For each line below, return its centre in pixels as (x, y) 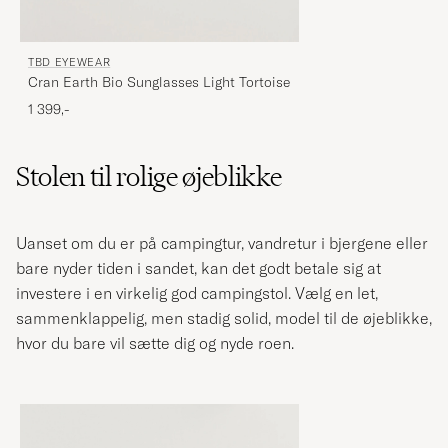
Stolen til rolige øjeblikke (149, 177)
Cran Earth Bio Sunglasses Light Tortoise (159, 82)
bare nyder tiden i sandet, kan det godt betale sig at (198, 268)
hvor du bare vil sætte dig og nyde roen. (155, 343)
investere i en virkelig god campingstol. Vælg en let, (197, 293)
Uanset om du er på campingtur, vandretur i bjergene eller (222, 243)
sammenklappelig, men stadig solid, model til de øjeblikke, (224, 318)
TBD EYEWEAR (69, 62)
